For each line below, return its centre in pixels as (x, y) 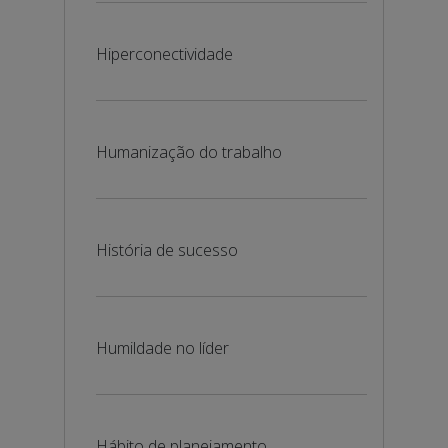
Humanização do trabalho (189, 152)
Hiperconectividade (164, 54)
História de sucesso (167, 250)
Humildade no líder (162, 348)
